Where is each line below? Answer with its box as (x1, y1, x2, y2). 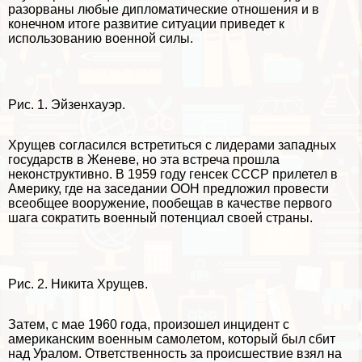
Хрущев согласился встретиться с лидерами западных (8, 138, 336, 153)
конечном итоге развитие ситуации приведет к (8, 17, 284, 32)
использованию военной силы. (8, 32, 193, 46)
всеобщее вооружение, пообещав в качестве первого (8, 196, 332, 211)
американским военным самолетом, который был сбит (8, 332, 335, 347)
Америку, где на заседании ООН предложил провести (8, 182, 329, 196)
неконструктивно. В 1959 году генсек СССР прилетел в (8, 167, 338, 182)
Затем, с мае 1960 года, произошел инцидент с (8, 318, 289, 332)
